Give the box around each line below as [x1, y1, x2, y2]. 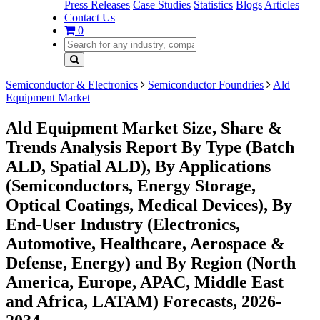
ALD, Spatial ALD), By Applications [6, 156, 271, 176]
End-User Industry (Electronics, [6, 214, 240, 234]
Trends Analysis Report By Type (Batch [6, 137, 294, 156]
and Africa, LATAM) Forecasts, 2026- [6, 291, 281, 311]
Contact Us [64, 11, 115, 24]
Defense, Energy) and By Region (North [6, 253, 296, 272]
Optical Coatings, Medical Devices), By [6, 195, 292, 214]
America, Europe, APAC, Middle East [6, 272, 284, 291]
